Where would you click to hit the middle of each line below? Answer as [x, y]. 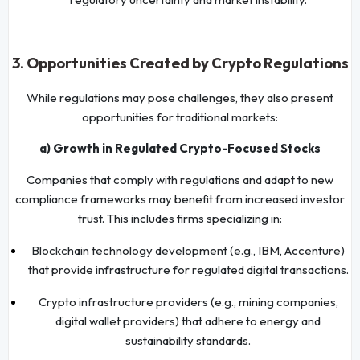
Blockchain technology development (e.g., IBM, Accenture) [188, 250]
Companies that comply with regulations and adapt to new [180, 179]
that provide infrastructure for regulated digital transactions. [188, 269]
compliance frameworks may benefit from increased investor [180, 198]
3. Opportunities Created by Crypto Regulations [180, 63]
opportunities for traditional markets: [180, 117]
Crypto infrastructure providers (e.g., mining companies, [188, 301]
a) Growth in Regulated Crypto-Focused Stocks [180, 148]
